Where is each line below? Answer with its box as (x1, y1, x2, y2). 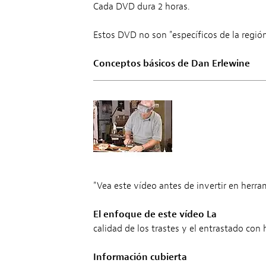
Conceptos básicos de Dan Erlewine (93, 57, 250, 69)
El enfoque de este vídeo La (93, 208, 217, 220)
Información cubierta (93, 251, 187, 263)
